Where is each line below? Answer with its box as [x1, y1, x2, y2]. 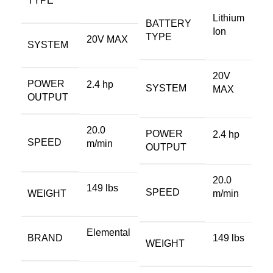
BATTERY [146, 18, 191, 29]
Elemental [87, 227, 130, 238]
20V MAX [87, 34, 128, 44]
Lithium [213, 13, 244, 23]
